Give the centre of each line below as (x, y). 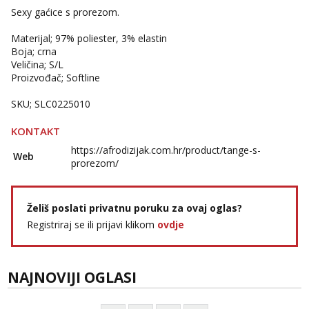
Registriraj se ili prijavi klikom (92, 225)
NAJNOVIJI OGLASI (72, 277)
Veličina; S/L (37, 64)
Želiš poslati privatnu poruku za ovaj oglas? (134, 208)
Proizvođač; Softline (56, 78)
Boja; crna (34, 51)
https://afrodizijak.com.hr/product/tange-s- (166, 150)
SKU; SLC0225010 (51, 104)
